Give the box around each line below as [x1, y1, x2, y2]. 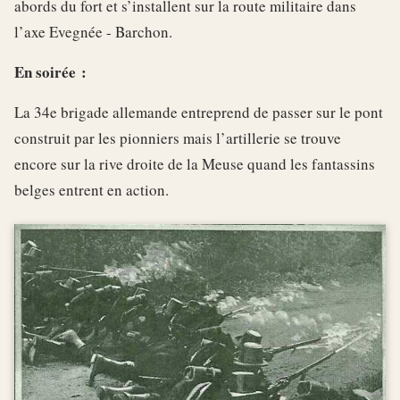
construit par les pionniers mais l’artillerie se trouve [14, 127, 341, 148]
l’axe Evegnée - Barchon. [14, 21, 172, 42]
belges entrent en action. [14, 179, 169, 200]
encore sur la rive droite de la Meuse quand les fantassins [14, 153, 375, 174]
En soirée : [14, 60, 87, 83]
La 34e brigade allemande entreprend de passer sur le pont [14, 101, 383, 122]
